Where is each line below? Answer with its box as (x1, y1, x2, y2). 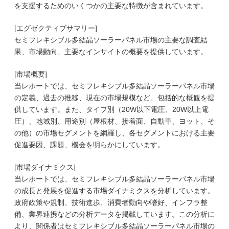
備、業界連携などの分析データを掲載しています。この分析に (14, 210, 215, 218)
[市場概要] (14, 70, 47, 78)
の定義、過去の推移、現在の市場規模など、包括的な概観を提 (14, 94, 215, 102)
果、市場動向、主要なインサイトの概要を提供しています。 (14, 48, 208, 56)
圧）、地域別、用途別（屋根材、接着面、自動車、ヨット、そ (14, 117, 215, 125)
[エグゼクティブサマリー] (14, 24, 97, 32)
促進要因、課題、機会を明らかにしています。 (14, 141, 165, 149)
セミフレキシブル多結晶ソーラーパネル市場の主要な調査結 (14, 36, 208, 44)
